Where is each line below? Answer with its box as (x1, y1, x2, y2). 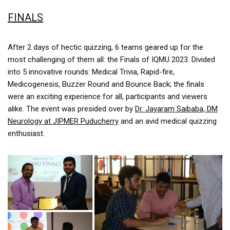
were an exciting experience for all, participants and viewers (8, 91, 207, 101)
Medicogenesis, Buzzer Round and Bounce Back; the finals (8, 79, 204, 89)
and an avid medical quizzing (119, 116, 217, 126)
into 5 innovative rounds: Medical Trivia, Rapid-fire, (8, 67, 175, 76)
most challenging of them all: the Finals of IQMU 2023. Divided (8, 54, 215, 64)
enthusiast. (8, 128, 45, 138)
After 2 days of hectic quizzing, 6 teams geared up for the (8, 42, 203, 52)
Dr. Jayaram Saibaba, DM (135, 104, 218, 113)
